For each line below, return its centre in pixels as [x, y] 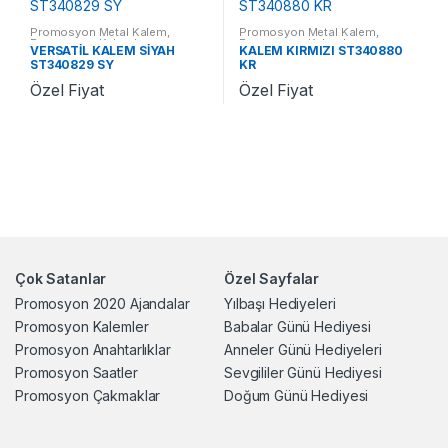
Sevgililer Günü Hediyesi [303, 373]
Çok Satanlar [61, 279]
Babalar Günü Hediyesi [298, 327]
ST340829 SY [71, 65]
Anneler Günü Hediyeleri [303, 350]
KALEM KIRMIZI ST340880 [320, 51]
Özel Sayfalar [272, 279]
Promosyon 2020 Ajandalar [102, 304]
